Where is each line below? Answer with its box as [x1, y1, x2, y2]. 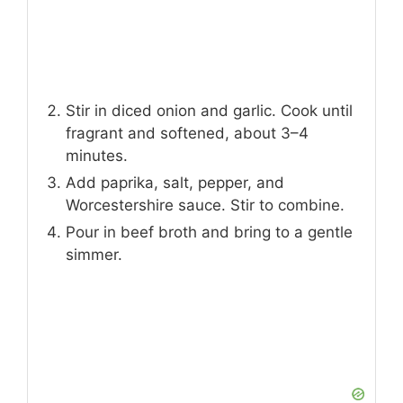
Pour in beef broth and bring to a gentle [66, 223, 353, 242]
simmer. [66, 246, 122, 264]
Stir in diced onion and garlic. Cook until [66, 102, 353, 121]
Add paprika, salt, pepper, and [66, 174, 284, 193]
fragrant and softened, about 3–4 [66, 124, 309, 143]
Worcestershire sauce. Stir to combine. [66, 196, 345, 215]
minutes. [66, 147, 128, 166]
